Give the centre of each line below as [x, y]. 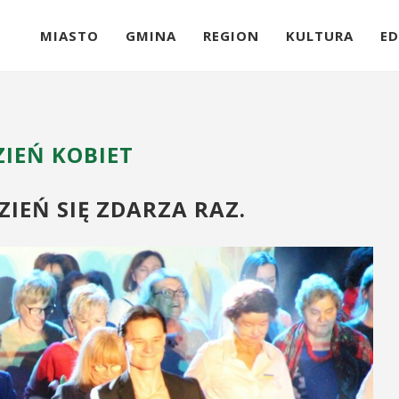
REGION [231, 36]
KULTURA [320, 36]
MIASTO [69, 36]
